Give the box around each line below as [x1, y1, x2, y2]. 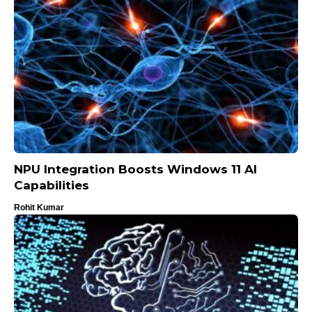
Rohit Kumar [14, 203, 64, 213]
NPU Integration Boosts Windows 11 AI [14, 162, 257, 177]
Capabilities [14, 178, 89, 193]
